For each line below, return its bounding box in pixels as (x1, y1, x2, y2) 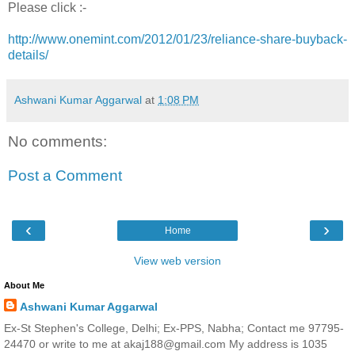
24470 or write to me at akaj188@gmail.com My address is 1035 (4, 337, 327, 350)
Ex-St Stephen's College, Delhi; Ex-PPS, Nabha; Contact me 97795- (4, 321, 344, 334)
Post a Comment (8, 167, 122, 185)
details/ (8, 48, 48, 62)
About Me (4, 280, 44, 290)
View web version (134, 254, 221, 267)
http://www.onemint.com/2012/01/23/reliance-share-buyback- (8, 32, 347, 46)
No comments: (8, 132, 107, 150)
